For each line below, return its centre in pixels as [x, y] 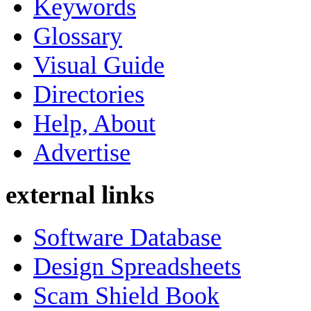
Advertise [82, 152]
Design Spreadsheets [137, 266]
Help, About [94, 123]
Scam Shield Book [126, 295]
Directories [89, 94]
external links [80, 195]
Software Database [127, 237]
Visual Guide [99, 65]
